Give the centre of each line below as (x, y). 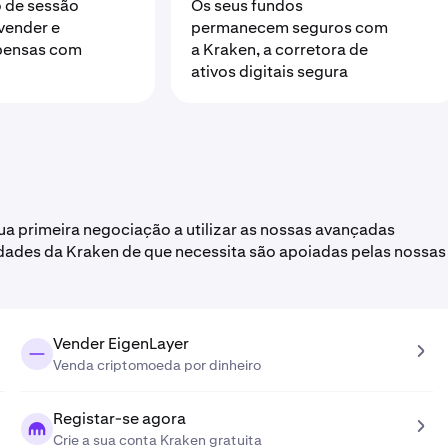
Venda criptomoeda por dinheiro (156, 365)
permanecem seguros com (290, 27)
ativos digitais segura (270, 71)
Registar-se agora (119, 418)
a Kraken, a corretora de (280, 49)
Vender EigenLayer (120, 343)
